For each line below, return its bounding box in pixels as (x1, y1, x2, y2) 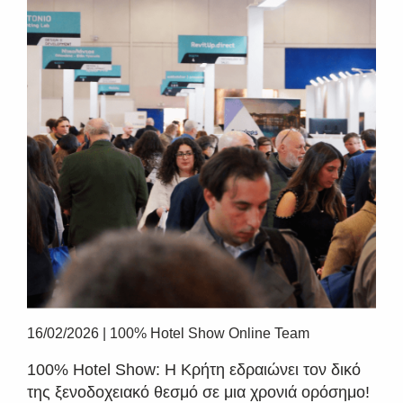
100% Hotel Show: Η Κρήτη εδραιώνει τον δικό (27, 361, 361, 379)
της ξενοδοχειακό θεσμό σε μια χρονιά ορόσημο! (27, 383, 370, 401)
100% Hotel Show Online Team (110, 326, 309, 341)
